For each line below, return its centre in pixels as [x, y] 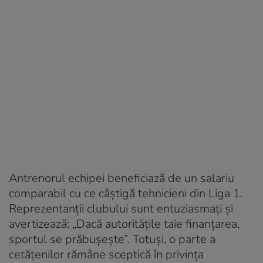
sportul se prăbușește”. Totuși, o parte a [112, 239]
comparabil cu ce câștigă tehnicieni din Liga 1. [126, 193]
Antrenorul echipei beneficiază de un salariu [122, 178]
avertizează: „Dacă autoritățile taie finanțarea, [124, 224]
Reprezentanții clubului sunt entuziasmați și [121, 208]
